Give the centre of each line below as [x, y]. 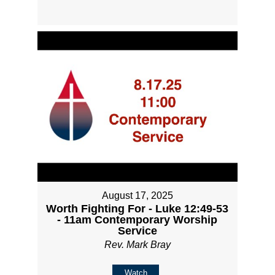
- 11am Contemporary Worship [137, 219]
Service [137, 230]
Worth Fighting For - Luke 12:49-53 [137, 208]
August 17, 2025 [137, 195]
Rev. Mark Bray [137, 244]
